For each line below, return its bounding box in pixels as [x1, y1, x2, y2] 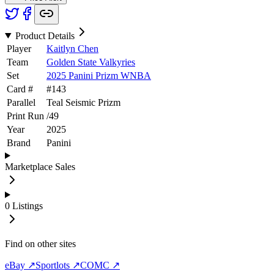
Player [7, 43, 31, 54]
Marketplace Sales [5, 161, 75, 172]
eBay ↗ [5, 259, 35, 270]
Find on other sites [5, 238, 76, 249]
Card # [7, 83, 33, 94]
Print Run [7, 110, 44, 121]
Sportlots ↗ [35, 259, 80, 270]
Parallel [7, 97, 35, 108]
